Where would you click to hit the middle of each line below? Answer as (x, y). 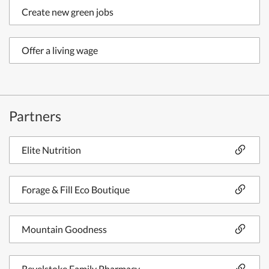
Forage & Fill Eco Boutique (76, 189)
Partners (35, 116)
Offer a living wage (60, 50)
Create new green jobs (68, 12)
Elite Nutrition (51, 150)
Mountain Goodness (64, 229)
